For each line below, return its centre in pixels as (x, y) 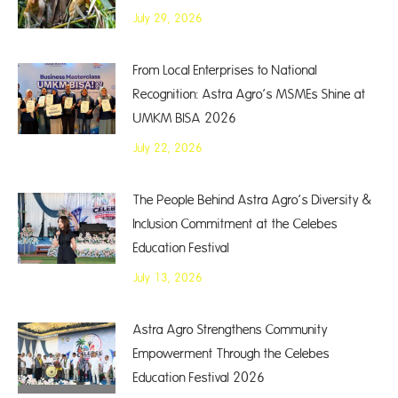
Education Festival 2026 (199, 378)
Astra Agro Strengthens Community (231, 330)
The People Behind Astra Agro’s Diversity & (253, 200)
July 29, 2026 (168, 19)
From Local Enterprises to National (225, 71)
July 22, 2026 (168, 148)
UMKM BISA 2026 (185, 119)
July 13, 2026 (168, 278)
